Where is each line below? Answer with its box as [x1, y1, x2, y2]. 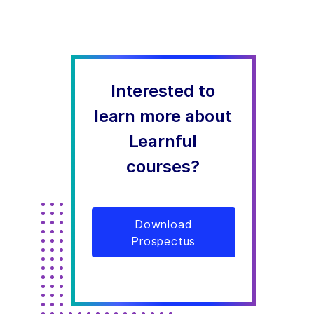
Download [135, 217, 193, 231]
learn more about [94, 106, 232, 126]
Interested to [111, 81, 215, 101]
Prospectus [131, 233, 196, 248]
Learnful [128, 131, 197, 151]
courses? [126, 156, 200, 177]
